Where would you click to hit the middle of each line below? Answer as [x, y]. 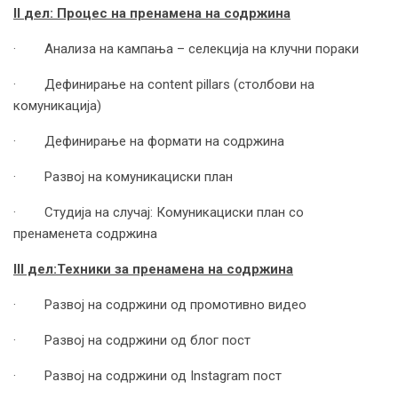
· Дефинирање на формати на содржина [149, 142]
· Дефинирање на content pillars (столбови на [164, 85]
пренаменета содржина [85, 234]
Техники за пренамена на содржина [175, 270]
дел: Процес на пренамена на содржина [157, 14]
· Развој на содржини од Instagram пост [147, 376]
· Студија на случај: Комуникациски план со [159, 213]
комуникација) [57, 106]
